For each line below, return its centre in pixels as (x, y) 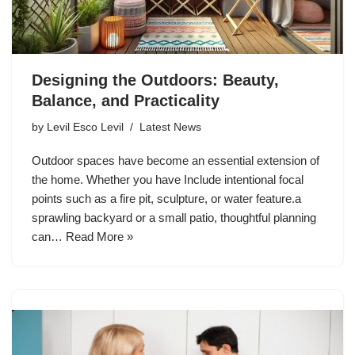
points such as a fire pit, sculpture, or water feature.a (166, 199)
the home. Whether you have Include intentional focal (168, 180)
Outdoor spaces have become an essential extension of (176, 161)
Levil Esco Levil (85, 128)
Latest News (170, 128)
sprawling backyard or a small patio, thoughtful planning (174, 218)
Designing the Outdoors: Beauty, (155, 80)
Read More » (99, 237)
